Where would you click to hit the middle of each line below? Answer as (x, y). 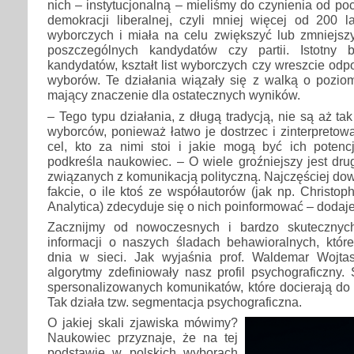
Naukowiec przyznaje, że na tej (143, 338)
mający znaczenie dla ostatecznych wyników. (174, 95)
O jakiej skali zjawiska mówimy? (143, 323)
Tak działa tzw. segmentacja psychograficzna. (175, 301)
